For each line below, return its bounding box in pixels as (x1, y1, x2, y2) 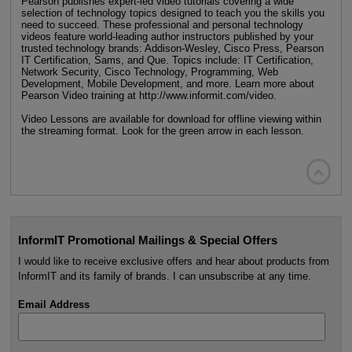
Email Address (17, 299, 90, 311)
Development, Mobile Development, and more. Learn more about (20, 78, 314, 90)
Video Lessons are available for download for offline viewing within (20, 113, 321, 126)
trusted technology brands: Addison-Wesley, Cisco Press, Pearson (20, 42, 324, 55)
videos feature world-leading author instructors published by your (20, 31, 313, 43)
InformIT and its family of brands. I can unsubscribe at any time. (17, 269, 311, 282)
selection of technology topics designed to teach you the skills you (20, 7, 324, 20)
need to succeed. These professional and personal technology (20, 19, 303, 31)
